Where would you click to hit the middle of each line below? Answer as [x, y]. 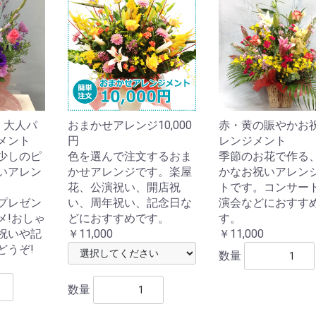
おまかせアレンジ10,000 [130, 125]
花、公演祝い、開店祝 [124, 187]
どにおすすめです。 [119, 218]
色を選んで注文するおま [130, 156]
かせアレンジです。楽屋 [130, 171]
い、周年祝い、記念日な [130, 202]
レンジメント [252, 140]
